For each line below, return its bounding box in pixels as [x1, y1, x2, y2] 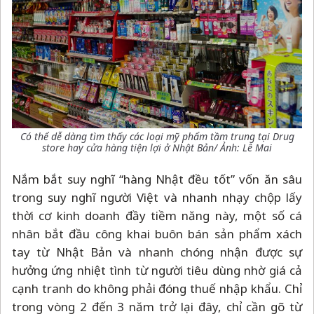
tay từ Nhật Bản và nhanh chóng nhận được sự [12, 244, 302, 261]
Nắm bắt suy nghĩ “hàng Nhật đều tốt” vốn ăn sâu [12, 171, 302, 188]
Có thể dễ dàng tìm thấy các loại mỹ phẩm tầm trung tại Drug [20, 130, 294, 144]
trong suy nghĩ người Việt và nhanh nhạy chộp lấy [12, 189, 302, 206]
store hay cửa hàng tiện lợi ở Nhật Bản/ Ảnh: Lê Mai [42, 141, 272, 155]
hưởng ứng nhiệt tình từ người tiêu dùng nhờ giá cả [12, 262, 302, 279]
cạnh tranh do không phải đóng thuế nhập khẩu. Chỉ [12, 280, 302, 297]
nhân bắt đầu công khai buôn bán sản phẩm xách [12, 226, 302, 243]
